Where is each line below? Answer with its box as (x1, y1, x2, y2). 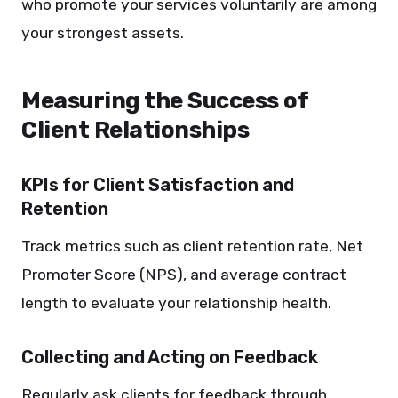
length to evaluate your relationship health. (21, 294, 331, 312)
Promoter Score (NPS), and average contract (21, 266, 346, 283)
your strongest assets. (21, 24, 184, 42)
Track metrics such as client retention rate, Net (21, 237, 363, 255)
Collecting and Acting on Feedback (21, 346, 318, 368)
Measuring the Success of (21, 87, 307, 115)
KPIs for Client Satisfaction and (21, 174, 294, 195)
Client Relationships (21, 116, 249, 144)
